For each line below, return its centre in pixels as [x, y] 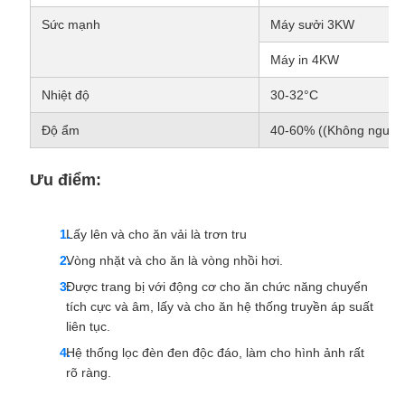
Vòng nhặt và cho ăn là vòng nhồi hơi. [174, 261]
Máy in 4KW [304, 60]
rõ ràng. [88, 373]
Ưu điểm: [65, 180]
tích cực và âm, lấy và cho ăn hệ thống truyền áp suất [219, 307]
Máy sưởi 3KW [312, 25]
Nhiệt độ [65, 95]
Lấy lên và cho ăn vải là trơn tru [156, 235]
